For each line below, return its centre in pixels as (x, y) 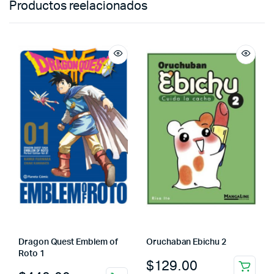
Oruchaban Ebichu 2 (186, 242)
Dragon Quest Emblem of (68, 242)
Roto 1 (31, 254)
